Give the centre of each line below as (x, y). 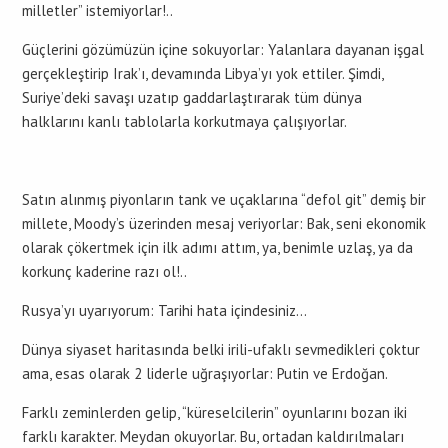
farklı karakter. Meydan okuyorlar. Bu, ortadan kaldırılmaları (213, 436)
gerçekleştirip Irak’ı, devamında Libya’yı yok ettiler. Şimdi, (202, 73)
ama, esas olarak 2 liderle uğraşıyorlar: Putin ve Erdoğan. (205, 373)
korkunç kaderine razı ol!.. (104, 271)
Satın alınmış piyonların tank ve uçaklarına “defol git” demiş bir (224, 199)
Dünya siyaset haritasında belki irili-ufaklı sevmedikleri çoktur (221, 349)
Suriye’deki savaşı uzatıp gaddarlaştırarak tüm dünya (192, 97)
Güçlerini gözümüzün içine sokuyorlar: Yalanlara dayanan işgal (223, 49)
